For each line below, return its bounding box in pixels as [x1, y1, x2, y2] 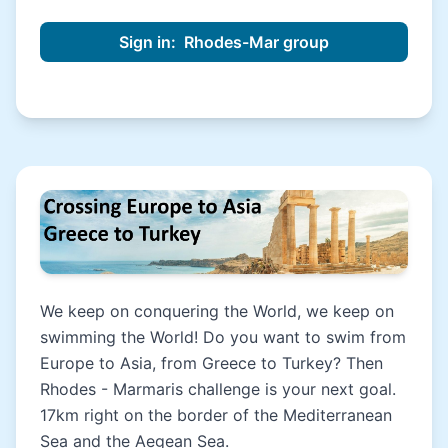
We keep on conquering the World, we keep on [40, 300, 394, 321]
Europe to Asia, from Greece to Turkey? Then [40, 352, 383, 373]
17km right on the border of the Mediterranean [40, 404, 392, 425]
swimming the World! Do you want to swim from [40, 326, 406, 347]
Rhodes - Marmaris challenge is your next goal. [40, 378, 396, 399]
